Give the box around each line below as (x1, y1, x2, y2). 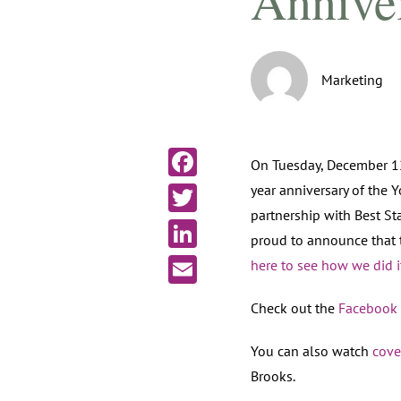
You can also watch (250, 342, 372, 360)
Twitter (167, 217, 209, 235)
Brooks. (250, 367, 295, 385)
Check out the (250, 299, 338, 317)
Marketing (320, 71, 383, 89)
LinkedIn (167, 252, 222, 271)
